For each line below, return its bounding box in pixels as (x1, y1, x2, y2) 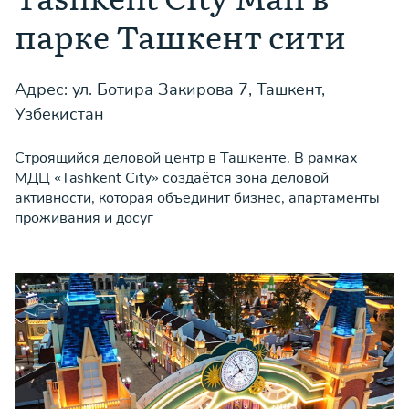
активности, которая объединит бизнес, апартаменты (15, 188, 380, 208)
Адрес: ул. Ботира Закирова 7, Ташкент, (15, 79, 325, 100)
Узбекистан (15, 103, 104, 125)
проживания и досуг (15, 208, 153, 228)
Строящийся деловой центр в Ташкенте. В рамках (15, 148, 358, 168)
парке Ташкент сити (15, 12, 346, 59)
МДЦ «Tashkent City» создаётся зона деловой (15, 168, 329, 188)
